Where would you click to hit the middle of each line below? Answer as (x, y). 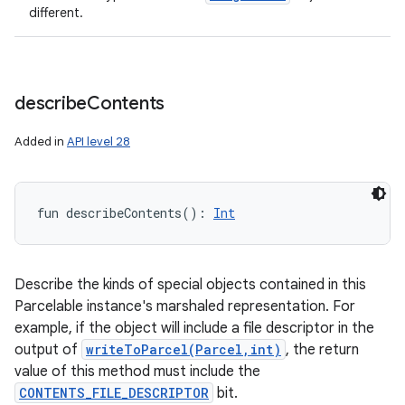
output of (48, 350)
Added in (41, 141)
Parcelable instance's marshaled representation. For (185, 306)
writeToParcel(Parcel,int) (184, 349)
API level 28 (99, 141)
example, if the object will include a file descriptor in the (194, 328)
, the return (322, 350)
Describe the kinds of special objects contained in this (190, 285)
